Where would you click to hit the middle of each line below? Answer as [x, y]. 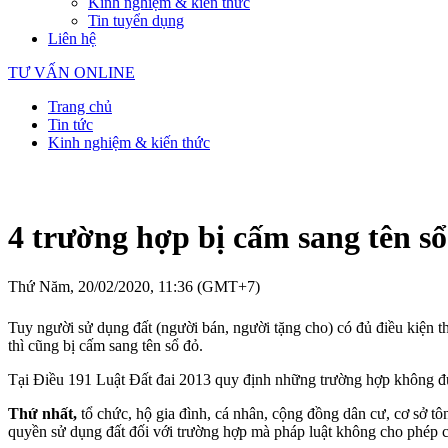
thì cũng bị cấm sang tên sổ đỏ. [105, 346]
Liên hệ [72, 38]
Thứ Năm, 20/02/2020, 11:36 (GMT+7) [134, 286]
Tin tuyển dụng [136, 20]
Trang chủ [80, 106]
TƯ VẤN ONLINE [71, 72]
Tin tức [70, 124]
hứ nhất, [48, 414]
